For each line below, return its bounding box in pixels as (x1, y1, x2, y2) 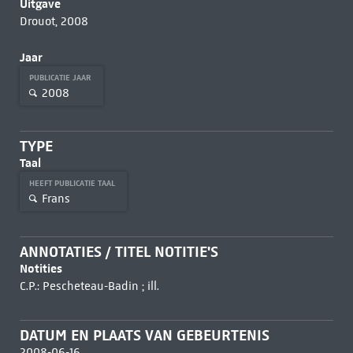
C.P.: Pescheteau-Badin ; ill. (19, 279, 159, 293)
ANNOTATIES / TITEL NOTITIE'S (19, 243, 218, 261)
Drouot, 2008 (19, 14, 88, 28)
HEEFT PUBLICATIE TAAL (28, 178, 117, 188)
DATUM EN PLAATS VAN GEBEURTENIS (19, 326, 269, 344)
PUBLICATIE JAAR (28, 72, 94, 83)
